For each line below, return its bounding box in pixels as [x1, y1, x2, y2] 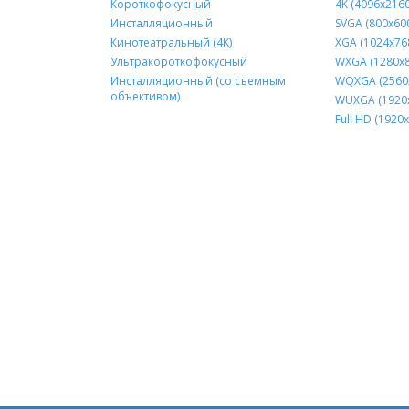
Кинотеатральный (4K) [110, 35, 232, 51]
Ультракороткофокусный [110, 54, 247, 70]
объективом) [110, 89, 180, 105]
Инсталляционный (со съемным [110, 73, 286, 89]
